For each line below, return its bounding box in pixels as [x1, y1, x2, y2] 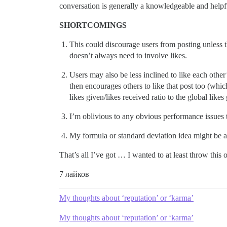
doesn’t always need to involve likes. [69, 51, 187, 60]
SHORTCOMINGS [59, 21, 127, 29]
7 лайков [59, 170, 89, 178]
